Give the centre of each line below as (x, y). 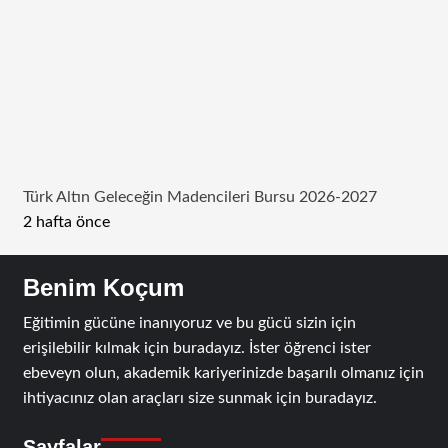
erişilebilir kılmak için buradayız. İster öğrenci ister (196, 347)
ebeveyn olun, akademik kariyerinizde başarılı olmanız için (223, 372)
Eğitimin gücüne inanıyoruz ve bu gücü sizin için (189, 322)
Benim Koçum (103, 287)
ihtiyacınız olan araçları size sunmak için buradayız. (199, 397)
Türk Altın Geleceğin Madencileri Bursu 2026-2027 (199, 196)
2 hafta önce (66, 221)
